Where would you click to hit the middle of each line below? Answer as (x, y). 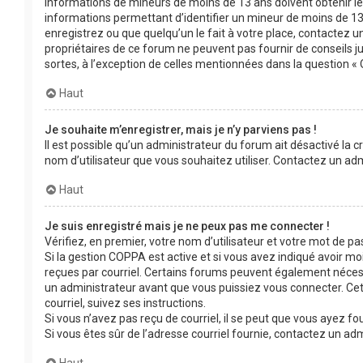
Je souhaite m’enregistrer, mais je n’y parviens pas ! (181, 130)
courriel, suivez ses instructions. (125, 303)
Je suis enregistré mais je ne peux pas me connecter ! (187, 226)
